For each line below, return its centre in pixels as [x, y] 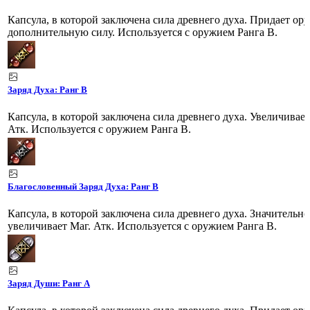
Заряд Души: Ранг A [49, 283]
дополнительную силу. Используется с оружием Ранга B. [143, 32]
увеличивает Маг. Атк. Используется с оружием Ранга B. [142, 226]
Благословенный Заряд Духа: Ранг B [83, 186]
